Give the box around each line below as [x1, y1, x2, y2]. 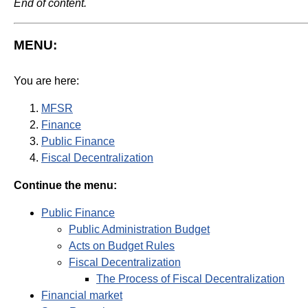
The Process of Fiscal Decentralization [96, 273, 285, 285]
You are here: [14, 75, 79, 87]
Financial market [41, 289, 122, 302]
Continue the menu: [14, 179, 117, 192]
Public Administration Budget [69, 223, 210, 236]
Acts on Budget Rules [69, 240, 175, 252]
